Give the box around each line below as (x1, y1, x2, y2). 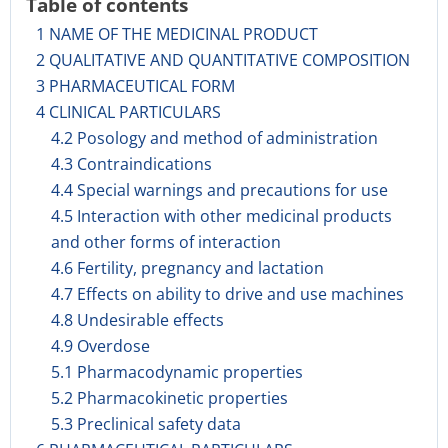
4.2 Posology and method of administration (51, 127, 378, 149)
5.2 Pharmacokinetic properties (51, 387, 288, 409)
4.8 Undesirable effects (51, 309, 224, 331)
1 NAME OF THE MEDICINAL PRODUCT (36, 23, 318, 45)
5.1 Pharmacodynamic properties (51, 361, 303, 383)
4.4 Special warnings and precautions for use (51, 179, 388, 201)
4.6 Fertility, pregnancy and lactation (51, 257, 324, 279)
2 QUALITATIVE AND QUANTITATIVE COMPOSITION (36, 49, 410, 71)
